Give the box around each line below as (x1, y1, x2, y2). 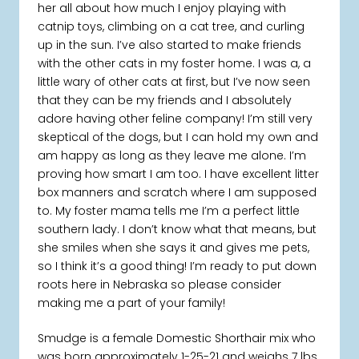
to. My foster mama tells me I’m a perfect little (38, 203, 301, 220)
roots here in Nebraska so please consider (38, 276, 282, 293)
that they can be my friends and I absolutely (38, 92, 292, 109)
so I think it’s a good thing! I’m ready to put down (38, 258, 317, 275)
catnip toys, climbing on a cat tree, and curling (38, 18, 305, 35)
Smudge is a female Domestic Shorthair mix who (38, 330, 317, 347)
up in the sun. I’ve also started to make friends (38, 37, 302, 54)
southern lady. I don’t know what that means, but (38, 221, 317, 238)
